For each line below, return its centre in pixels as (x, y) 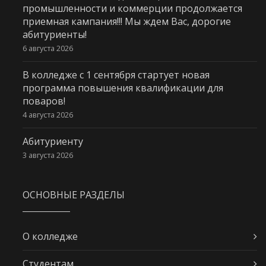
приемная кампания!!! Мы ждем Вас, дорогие (126, 21)
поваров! (44, 101)
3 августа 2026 (47, 155)
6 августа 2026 (47, 48)
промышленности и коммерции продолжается (132, 8)
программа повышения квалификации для (123, 88)
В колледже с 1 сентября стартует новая (116, 75)
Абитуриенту (53, 142)
